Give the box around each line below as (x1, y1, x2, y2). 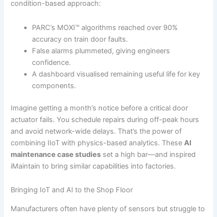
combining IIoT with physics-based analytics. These (11, 138, 185, 147)
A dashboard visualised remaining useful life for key (32, 69, 201, 78)
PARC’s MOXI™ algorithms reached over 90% (32, 23, 178, 32)
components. (32, 81, 77, 90)
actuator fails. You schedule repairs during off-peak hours (11, 115, 200, 124)
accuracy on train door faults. (32, 34, 128, 44)
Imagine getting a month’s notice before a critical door (11, 103, 188, 112)
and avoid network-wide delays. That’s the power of (11, 126, 182, 136)
